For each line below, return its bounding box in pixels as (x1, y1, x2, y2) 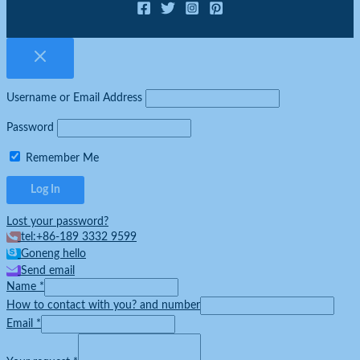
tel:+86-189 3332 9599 (21, 231, 137, 243)
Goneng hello (21, 248, 86, 260)
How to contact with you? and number (6, 300, 200, 312)
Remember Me (22, 152, 99, 164)
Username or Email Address (6, 92, 142, 104)
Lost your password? (6, 216, 108, 228)
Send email (21, 265, 75, 277)
